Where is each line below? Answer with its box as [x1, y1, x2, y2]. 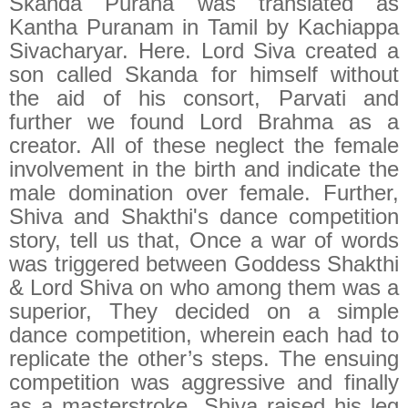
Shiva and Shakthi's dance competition [9, 203, 399, 229]
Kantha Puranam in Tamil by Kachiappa [9, 14, 399, 39]
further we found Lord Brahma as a [9, 108, 399, 134]
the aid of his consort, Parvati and [9, 85, 399, 110]
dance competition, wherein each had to [9, 321, 399, 347]
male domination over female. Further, [9, 179, 399, 205]
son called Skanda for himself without [9, 61, 399, 87]
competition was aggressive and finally [9, 369, 399, 394]
